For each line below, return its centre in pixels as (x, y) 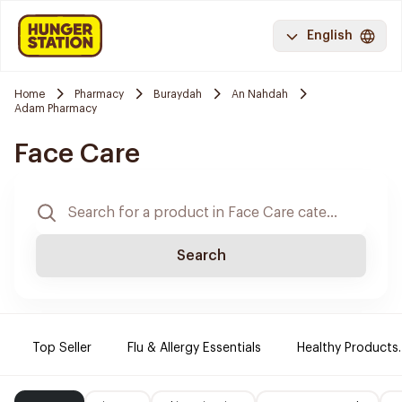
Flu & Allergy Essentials (194, 348)
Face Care (77, 153)
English (330, 36)
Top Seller (62, 348)
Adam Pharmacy (56, 109)
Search (201, 256)
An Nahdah (260, 94)
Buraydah (178, 94)
